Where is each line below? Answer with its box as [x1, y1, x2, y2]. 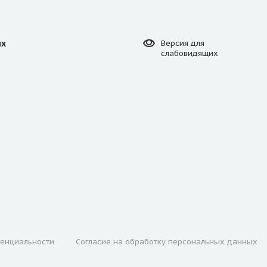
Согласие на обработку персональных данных [76, 236, 257, 247]
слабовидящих [161, 48, 218, 59]
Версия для [161, 38, 204, 49]
